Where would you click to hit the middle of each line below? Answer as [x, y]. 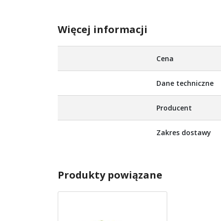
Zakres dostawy [184, 133]
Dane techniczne [185, 83]
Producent [174, 108]
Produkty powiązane [110, 175]
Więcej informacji [103, 30]
